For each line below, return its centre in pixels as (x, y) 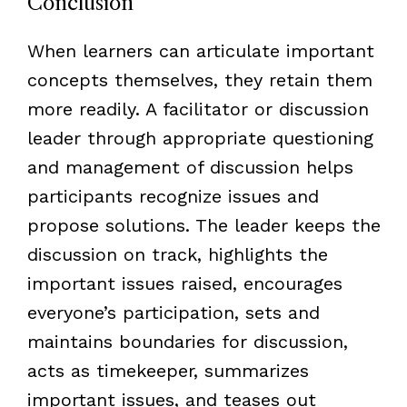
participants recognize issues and (173, 196)
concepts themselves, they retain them (199, 79)
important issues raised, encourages (184, 283)
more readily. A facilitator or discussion (198, 109)
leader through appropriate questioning (200, 138)
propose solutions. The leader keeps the (203, 225)
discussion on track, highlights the (177, 254)
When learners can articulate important (200, 50)
